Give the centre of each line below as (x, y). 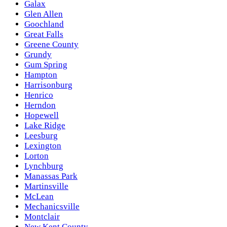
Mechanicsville (52, 207)
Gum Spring (46, 65)
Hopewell (42, 116)
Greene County (51, 45)
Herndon (40, 105)
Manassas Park (51, 176)
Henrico (39, 95)
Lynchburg (44, 166)
